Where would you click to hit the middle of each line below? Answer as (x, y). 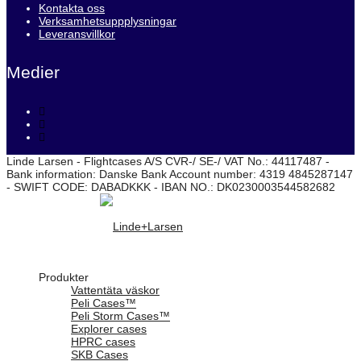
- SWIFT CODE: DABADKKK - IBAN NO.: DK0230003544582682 (171, 187)
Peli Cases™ (104, 303)
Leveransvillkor (77, 33)
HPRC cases (103, 341)
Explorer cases (109, 328)
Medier (33, 72)
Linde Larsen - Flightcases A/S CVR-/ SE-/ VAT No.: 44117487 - (168, 161)
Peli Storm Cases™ (120, 315)
